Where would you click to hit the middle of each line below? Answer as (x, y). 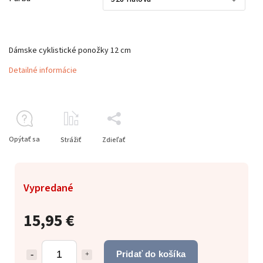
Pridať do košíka (151, 254)
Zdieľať (114, 140)
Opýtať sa (24, 139)
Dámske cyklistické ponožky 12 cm (70, 50)
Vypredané (48, 188)
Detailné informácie (43, 70)
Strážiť (71, 140)
